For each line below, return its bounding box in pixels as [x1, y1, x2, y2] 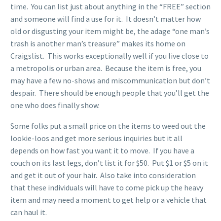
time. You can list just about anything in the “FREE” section [10, 1, 211, 11]
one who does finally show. [10, 100, 100, 110]
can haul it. [10, 207, 47, 218]
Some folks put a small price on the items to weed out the [10, 121, 206, 131]
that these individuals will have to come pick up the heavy [10, 183, 203, 193]
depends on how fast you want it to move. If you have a [10, 146, 194, 156]
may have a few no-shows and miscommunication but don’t [10, 75, 210, 85]
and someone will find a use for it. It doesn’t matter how [10, 13, 201, 24]
